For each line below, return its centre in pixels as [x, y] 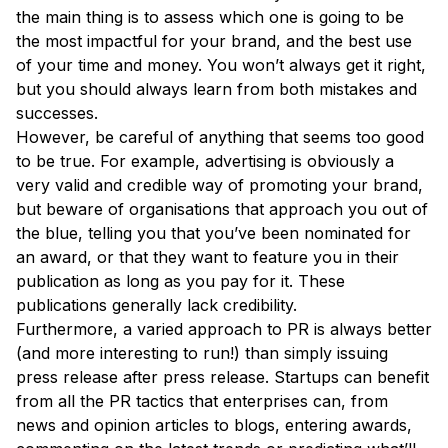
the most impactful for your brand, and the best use [214, 41]
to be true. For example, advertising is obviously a [205, 161]
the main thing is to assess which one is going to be [210, 17]
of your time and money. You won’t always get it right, [221, 65]
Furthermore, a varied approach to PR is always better [224, 329]
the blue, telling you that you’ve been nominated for [213, 233]
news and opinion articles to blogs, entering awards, [214, 425]
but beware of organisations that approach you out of [222, 209]
